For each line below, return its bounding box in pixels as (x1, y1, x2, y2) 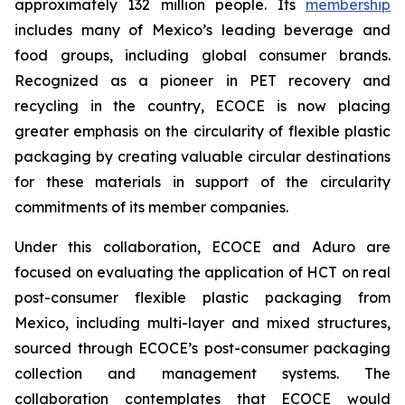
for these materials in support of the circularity (14, 173, 391, 191)
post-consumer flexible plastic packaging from (14, 288, 391, 306)
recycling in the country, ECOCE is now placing (14, 97, 391, 115)
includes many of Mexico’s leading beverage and (14, 21, 391, 39)
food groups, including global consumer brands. (14, 46, 391, 64)
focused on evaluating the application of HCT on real (14, 263, 391, 281)
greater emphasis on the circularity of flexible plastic (14, 122, 391, 140)
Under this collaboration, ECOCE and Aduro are (14, 238, 391, 256)
